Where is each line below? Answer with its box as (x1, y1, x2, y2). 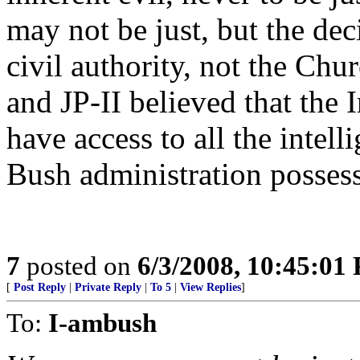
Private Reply (75, 281, 141, 293)
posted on (20, 251, 137, 280)
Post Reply (14, 281, 66, 293)
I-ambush (48, 308, 157, 337)
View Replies (180, 281, 241, 293)
